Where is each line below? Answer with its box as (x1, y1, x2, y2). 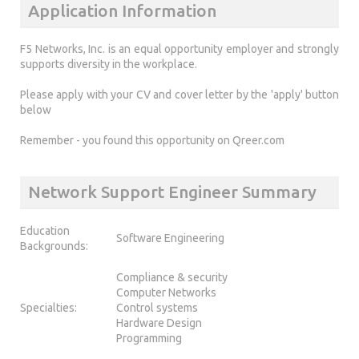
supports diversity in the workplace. (20, 58, 197, 71)
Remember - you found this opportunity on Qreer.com (20, 134, 284, 147)
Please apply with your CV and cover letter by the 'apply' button (20, 88, 339, 102)
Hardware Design (116, 316, 202, 329)
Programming (116, 331, 182, 345)
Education (20, 224, 70, 237)
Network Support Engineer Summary (28, 182, 317, 202)
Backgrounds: (20, 239, 88, 252)
